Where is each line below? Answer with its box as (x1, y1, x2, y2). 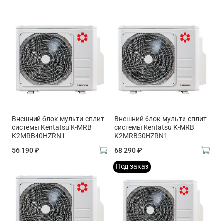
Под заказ (116, 162, 149, 171)
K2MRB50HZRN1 (114, 131, 168, 140)
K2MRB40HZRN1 (12, 131, 65, 140)
